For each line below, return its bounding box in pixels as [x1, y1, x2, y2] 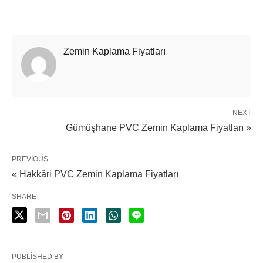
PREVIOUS [12, 155, 48, 163]
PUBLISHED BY [12, 252, 63, 261]
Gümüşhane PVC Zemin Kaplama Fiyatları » [66, 123, 251, 133]
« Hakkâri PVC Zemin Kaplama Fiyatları [12, 169, 178, 179]
